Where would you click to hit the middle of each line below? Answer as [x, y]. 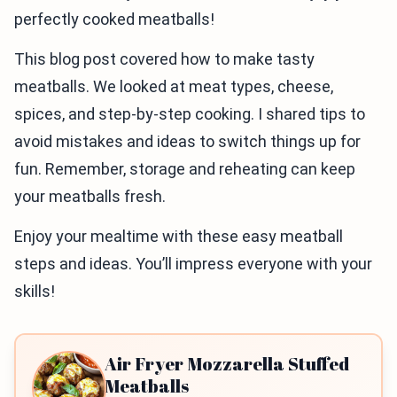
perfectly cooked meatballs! [114, 19]
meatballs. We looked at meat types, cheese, [174, 86]
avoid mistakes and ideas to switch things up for [187, 141]
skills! [35, 291]
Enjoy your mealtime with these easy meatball [179, 236]
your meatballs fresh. [90, 196]
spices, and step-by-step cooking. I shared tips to [190, 114]
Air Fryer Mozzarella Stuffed [227, 364]
